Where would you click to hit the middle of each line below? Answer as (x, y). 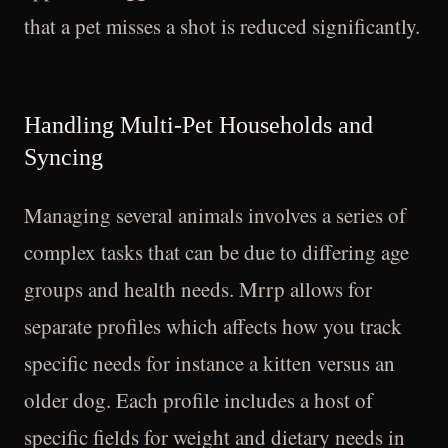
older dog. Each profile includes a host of (198, 400)
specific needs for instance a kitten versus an (209, 363)
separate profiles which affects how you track (213, 326)
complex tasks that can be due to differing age (216, 252)
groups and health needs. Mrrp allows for (198, 289)
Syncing (63, 157)
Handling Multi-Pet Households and (198, 125)
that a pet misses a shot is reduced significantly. (222, 26)
